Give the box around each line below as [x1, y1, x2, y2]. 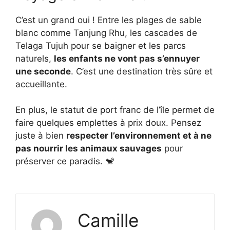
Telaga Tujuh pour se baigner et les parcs [15, 40, 186, 51]
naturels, [15, 53, 54, 64]
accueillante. [15, 79, 67, 89]
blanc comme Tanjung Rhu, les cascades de [15, 27, 197, 38]
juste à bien [15, 130, 66, 141]
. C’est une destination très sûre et [71, 66, 213, 76]
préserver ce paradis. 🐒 [15, 156, 114, 166]
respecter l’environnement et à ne [66, 130, 212, 141]
